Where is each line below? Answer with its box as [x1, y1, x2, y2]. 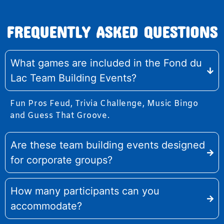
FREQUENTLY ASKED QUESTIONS [6, 22, 217, 41]
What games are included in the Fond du [10, 57, 202, 69]
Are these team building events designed [10, 139, 205, 151]
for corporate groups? [10, 154, 112, 166]
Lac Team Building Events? [10, 72, 136, 84]
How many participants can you [10, 185, 159, 197]
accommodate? [10, 200, 82, 212]
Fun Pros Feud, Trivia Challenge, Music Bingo [10, 98, 198, 109]
